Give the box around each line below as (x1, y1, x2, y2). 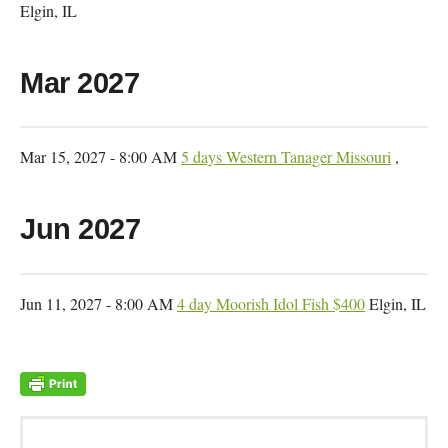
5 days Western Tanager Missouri (181, 146, 391, 168)
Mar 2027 (20, 66, 139, 99)
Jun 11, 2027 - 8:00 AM (20, 293, 177, 315)
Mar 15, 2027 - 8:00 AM (20, 146, 181, 168)
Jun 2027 (20, 213, 140, 246)
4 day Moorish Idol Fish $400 (177, 293, 365, 315)
